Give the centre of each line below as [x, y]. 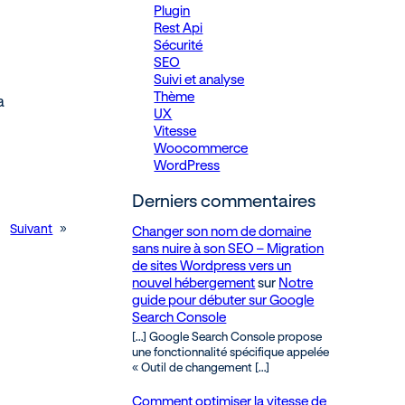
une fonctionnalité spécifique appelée [231, 352]
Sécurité [179, 44]
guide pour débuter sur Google [223, 299]
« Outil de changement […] [201, 367]
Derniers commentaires [224, 200]
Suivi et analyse [199, 79]
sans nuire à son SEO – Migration [228, 248]
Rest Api [179, 27]
